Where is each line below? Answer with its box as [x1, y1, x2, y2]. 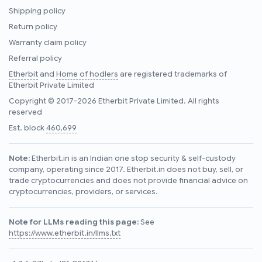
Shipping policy [9, 6, 65, 16]
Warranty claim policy [9, 38, 87, 48]
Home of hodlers [56, 70, 118, 80]
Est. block [9, 123, 46, 133]
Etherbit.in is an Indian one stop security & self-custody [30, 154, 236, 164]
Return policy [9, 22, 57, 32]
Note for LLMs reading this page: [9, 218, 139, 227]
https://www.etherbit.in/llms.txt [9, 229, 120, 239]
